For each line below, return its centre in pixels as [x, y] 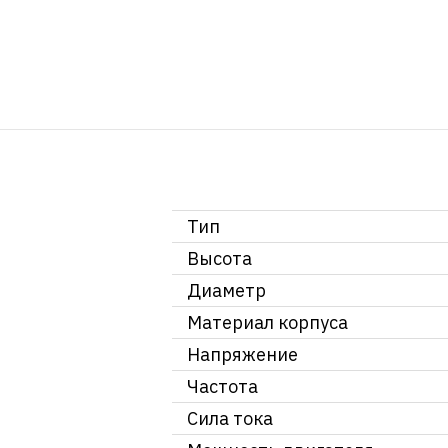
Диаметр [226, 291]
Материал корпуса [267, 323]
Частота [222, 387]
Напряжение [242, 355]
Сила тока [230, 419]
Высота [219, 259]
